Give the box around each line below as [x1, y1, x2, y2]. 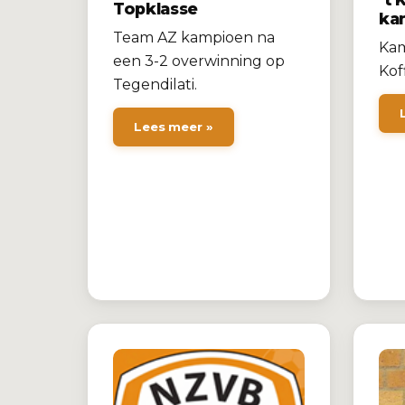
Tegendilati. [113, 76, 197, 93]
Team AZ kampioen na [113, 29, 275, 46]
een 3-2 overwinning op [113, 52, 285, 70]
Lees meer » [134, 119, 213, 135]
